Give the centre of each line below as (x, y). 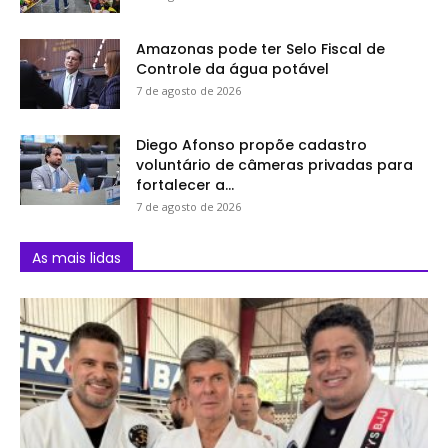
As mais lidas (76, 257)
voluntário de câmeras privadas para (274, 164)
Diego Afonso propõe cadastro (251, 144)
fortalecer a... (185, 184)
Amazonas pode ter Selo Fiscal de (260, 48)
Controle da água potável (232, 68)
